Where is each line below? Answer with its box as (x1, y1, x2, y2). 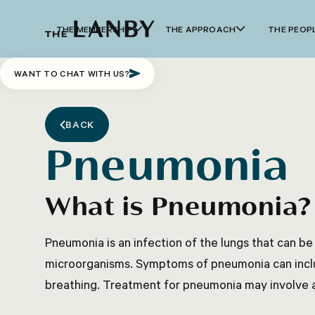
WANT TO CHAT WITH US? (14, 67, 129, 79)
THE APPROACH (165, 22, 236, 34)
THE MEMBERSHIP (56, 22, 133, 34)
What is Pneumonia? (45, 192, 311, 223)
